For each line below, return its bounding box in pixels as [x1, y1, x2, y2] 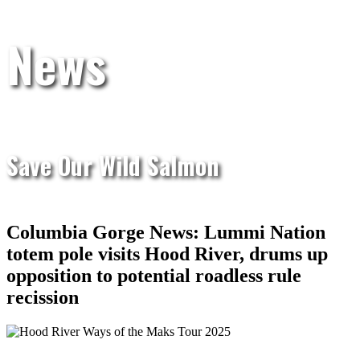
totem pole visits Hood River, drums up [6, 243, 328, 264]
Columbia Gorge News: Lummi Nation [6, 221, 325, 243]
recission [6, 286, 79, 308]
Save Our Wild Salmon [6, 147, 219, 183]
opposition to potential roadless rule [6, 264, 301, 286]
